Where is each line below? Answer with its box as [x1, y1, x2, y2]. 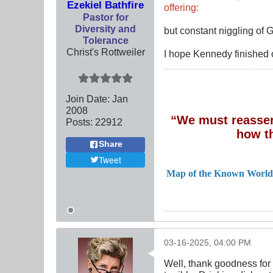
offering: [164, 1, 199, 13]
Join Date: [66, 93, 110, 104]
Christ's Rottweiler [66, 46, 145, 57]
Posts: [66, 116, 93, 127]
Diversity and [75, 23, 136, 34]
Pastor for [82, 11, 129, 23]
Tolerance [82, 34, 129, 46]
